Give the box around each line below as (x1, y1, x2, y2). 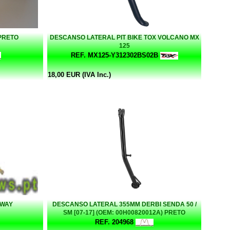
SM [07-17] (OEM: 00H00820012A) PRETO (63, 208, 185, 216)
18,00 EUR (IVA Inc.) (48, 70, 111, 79)
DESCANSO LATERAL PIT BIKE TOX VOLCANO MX (49, 33, 199, 41)
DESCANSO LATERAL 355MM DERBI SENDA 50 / (52, 200, 197, 208)
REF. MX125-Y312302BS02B (70, 51, 158, 59)
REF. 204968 (95, 218, 133, 226)
